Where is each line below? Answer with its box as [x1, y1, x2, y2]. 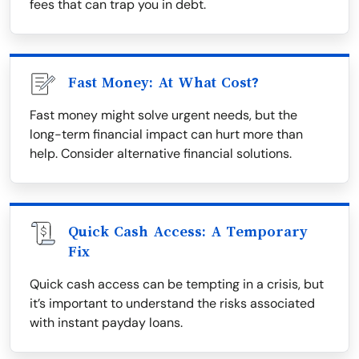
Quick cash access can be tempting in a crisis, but [30, 276, 324, 292]
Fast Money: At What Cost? [68, 75, 259, 91]
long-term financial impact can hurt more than [30, 126, 303, 143]
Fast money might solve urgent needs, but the [30, 107, 297, 123]
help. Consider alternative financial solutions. [30, 145, 292, 162]
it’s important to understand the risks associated [30, 295, 315, 312]
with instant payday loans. [30, 314, 183, 331]
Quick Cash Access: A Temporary [68, 224, 308, 240]
